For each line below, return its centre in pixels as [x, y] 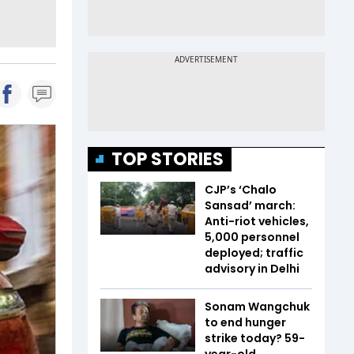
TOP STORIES [168, 159]
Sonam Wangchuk [257, 306]
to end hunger [245, 322]
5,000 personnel [252, 237]
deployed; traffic [254, 252]
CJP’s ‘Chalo [241, 189]
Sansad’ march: [250, 205]
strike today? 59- [255, 338]
